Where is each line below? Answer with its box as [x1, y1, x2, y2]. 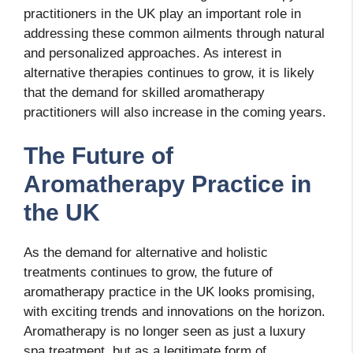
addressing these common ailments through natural [24, 25, 325, 41]
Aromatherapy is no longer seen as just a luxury [24, 324, 306, 340]
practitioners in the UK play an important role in [24, 6, 301, 21]
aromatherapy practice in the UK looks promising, [24, 284, 315, 300]
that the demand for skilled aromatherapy [24, 84, 265, 100]
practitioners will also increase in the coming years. [24, 104, 326, 120]
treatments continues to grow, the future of [24, 265, 273, 281]
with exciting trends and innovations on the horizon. [24, 304, 325, 320]
